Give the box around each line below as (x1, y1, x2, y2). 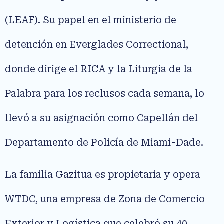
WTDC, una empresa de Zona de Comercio (5, 193, 205, 205)
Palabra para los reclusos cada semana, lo (5, 88, 204, 100)
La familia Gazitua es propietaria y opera (5, 168, 200, 180)
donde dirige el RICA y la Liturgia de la (5, 63, 192, 75)
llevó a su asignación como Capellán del (5, 112, 198, 124)
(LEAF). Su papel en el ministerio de (5, 14, 176, 26)
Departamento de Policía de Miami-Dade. (5, 137, 203, 149)
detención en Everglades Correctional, (5, 39, 188, 51)
